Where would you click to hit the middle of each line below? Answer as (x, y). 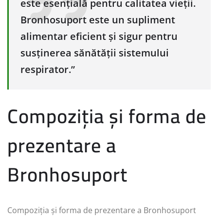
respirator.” (48, 69)
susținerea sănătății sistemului (95, 53)
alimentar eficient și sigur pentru (99, 36)
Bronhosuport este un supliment (98, 19)
